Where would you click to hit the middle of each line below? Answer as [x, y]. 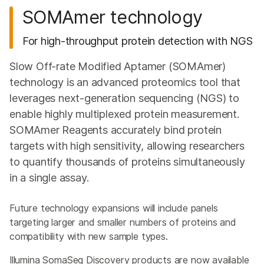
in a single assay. [49, 177]
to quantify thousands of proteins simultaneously [127, 161]
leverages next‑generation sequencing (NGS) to [124, 98]
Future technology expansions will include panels [114, 208]
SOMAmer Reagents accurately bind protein [115, 129]
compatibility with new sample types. [89, 236]
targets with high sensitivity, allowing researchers [127, 145]
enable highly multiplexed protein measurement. [125, 113]
